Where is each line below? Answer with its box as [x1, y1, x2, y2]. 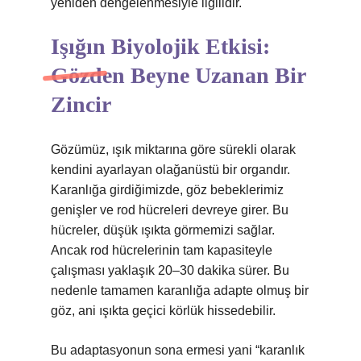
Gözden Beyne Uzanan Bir [51, 63, 305, 88]
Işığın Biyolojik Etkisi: [51, 34, 270, 59]
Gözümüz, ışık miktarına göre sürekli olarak [51, 143, 296, 156]
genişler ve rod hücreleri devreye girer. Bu [51, 203, 288, 217]
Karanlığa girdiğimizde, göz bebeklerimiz [51, 183, 284, 197]
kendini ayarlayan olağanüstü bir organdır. [51, 163, 290, 176]
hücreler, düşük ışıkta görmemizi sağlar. [51, 223, 275, 237]
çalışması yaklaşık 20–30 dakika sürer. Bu [51, 263, 289, 277]
